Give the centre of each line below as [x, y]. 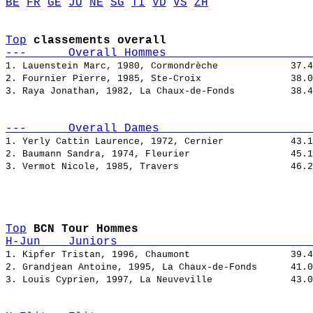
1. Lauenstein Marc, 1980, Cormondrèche [148, 66]
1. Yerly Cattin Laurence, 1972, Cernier [148, 142]
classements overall [100, 41]
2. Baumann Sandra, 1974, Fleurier [148, 154]
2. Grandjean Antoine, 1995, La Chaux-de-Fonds [148, 268]
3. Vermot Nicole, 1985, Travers [148, 167]
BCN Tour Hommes [89, 230]
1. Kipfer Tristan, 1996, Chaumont [148, 255]
